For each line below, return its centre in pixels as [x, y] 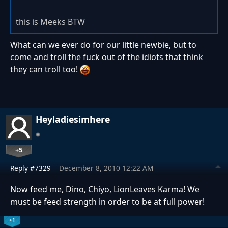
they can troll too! [45, 69]
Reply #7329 [31, 168]
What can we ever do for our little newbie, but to [103, 45]
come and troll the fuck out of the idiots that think [107, 57]
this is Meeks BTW [50, 22]
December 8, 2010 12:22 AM [106, 168]
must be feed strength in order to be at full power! [107, 202]
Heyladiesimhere [73, 119]
